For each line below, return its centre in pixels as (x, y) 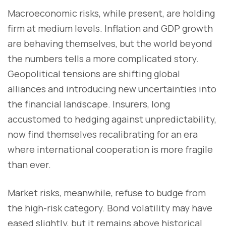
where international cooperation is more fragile (110, 149)
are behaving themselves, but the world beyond (110, 43)
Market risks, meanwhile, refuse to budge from (107, 192)
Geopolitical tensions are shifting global (94, 73)
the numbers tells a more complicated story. (103, 58)
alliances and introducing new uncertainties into (112, 89)
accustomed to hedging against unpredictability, (112, 119)
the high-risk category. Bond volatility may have (110, 208)
